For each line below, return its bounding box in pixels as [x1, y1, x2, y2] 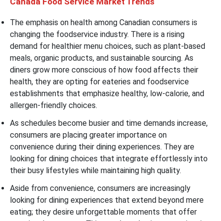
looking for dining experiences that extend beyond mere [10, 195, 204, 205]
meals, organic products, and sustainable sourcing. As [10, 53, 193, 63]
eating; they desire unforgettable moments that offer [10, 207, 197, 217]
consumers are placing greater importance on [10, 130, 167, 140]
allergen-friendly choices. [10, 100, 99, 110]
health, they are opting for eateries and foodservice [10, 76, 189, 86]
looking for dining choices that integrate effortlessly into [10, 153, 208, 163]
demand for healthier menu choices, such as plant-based [10, 41, 205, 51]
